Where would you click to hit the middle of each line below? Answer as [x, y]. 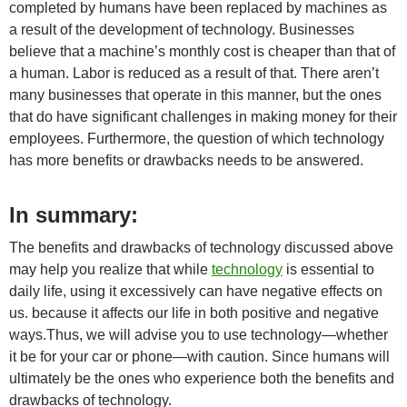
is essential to [328, 269]
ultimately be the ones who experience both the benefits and [202, 378]
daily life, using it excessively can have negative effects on [196, 291]
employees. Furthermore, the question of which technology [197, 139]
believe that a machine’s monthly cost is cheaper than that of [202, 51]
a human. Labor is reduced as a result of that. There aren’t [194, 73]
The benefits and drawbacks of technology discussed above [201, 248]
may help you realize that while [110, 269]
